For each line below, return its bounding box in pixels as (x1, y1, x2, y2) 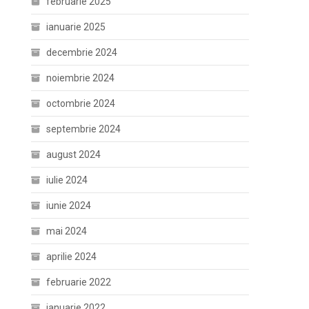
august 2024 (46, 149, 101, 160)
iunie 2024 (46, 200, 92, 211)
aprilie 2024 (46, 251, 97, 262)
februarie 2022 (46, 277, 112, 288)
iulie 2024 (46, 175, 88, 186)
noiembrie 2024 (46, 72, 115, 83)
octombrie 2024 (46, 98, 116, 109)
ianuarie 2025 (46, 21, 106, 32)
